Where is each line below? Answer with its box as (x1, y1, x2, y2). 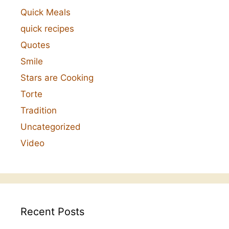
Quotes (20, 40, 50, 51)
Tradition (20, 105, 57, 116)
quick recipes (20, 24, 74, 34)
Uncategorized (20, 122, 81, 132)
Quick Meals (20, 7, 71, 18)
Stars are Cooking (20, 73, 94, 83)
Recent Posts (20, 205, 84, 218)
